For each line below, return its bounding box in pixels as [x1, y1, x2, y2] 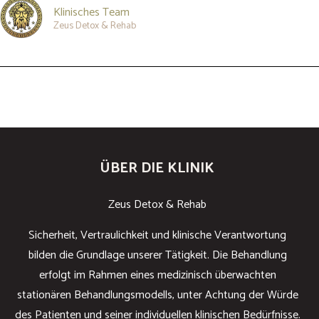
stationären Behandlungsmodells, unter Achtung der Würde [16, 285, 298, 305]
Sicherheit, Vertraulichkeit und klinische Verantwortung [28, 225, 286, 245]
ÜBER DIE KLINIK [100, 157, 214, 181]
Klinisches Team [53, 3, 130, 23]
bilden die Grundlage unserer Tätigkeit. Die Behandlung [28, 245, 287, 265]
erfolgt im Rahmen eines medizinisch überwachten [38, 265, 276, 285]
